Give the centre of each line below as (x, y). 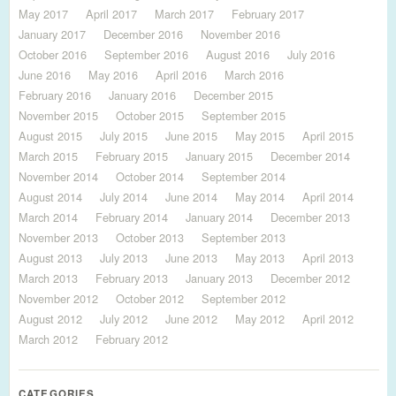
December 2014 (310, 156)
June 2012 (191, 319)
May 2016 (113, 75)
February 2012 (132, 339)
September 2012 (244, 298)
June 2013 (191, 258)
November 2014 (58, 176)
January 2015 (219, 156)
